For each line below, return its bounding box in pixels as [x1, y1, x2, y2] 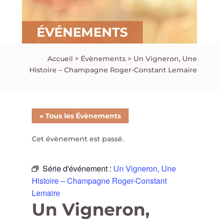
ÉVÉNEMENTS [36, 24, 128, 40]
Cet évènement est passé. [31, 134, 124, 143]
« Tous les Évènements [39, 111, 121, 120]
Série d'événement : [42, 163, 113, 174]
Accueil [47, 54, 73, 63]
